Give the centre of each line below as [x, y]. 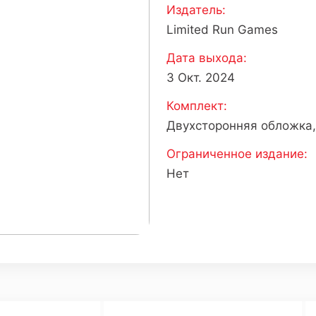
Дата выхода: [207, 58]
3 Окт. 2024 [201, 78]
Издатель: [196, 10]
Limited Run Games [222, 30]
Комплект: [197, 106]
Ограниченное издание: [237, 154]
